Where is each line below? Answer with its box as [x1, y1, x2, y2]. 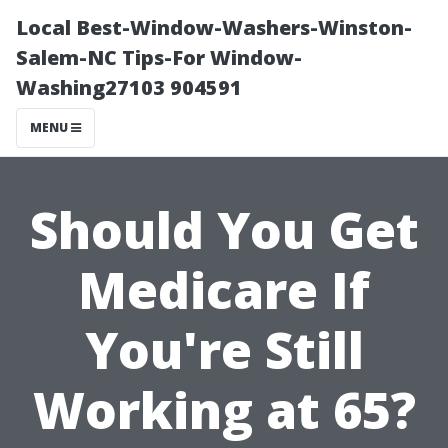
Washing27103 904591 [16, 74, 242, 101]
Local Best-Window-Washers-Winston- [16, 14, 412, 41]
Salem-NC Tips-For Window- [16, 44, 302, 71]
